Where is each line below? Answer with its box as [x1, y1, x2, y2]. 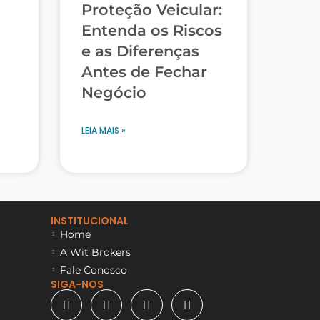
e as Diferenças [81, 41, 199, 60]
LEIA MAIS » [81, 124, 126, 136]
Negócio [81, 83, 146, 101]
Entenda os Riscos [81, 21, 222, 39]
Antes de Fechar [81, 62, 207, 81]
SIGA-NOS [51, 276, 104, 291]
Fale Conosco [59, 263, 127, 276]
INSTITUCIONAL [51, 213, 129, 228]
